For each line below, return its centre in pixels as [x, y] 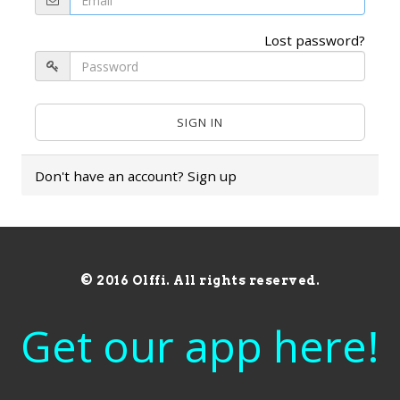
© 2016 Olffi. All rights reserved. [200, 280]
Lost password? [315, 40]
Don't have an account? [111, 176]
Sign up [212, 176]
